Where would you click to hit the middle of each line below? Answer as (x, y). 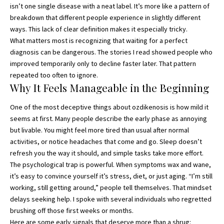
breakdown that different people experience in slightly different (105, 18)
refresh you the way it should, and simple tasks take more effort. (107, 153)
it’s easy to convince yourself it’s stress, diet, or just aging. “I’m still (111, 176)
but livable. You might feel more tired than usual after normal (99, 130)
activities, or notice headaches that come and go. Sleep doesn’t (106, 142)
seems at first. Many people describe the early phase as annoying (108, 119)
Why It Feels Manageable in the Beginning (109, 88)
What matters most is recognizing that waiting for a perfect (99, 41)
